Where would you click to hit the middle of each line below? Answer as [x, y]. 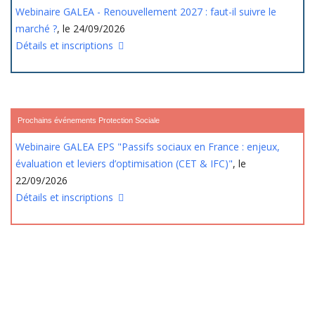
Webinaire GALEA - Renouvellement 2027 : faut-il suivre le [146, 12]
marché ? [36, 28]
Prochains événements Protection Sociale [89, 120]
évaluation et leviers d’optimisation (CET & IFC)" [124, 163]
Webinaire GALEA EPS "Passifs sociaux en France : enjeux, [148, 147]
